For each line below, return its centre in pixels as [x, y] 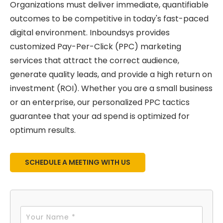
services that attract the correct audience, [95, 60]
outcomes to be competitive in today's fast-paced [109, 18]
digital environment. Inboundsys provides [90, 32]
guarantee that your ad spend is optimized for [100, 116]
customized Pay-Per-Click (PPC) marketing [96, 46]
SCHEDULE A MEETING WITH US [78, 162]
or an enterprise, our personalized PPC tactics [100, 102]
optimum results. [43, 130]
